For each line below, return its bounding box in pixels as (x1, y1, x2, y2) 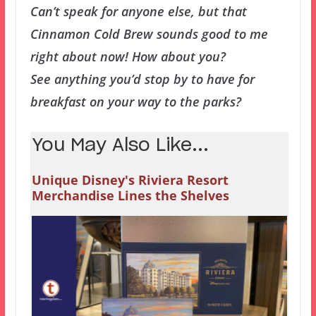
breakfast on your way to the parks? (30, 92, 241, 110)
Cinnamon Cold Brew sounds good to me (30, 25, 268, 42)
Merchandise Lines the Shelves (31, 186, 229, 204)
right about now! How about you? (30, 47, 226, 65)
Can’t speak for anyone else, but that (30, 2, 247, 20)
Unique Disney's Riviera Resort (31, 171, 229, 188)
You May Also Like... (31, 136, 209, 154)
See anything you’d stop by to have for (30, 70, 255, 87)
